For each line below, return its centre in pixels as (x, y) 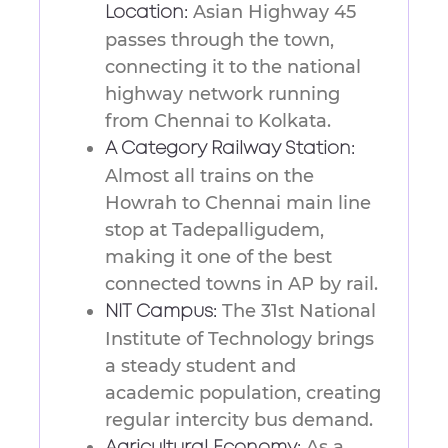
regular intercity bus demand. (239, 420)
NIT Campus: (161, 312)
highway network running (222, 94)
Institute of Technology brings (239, 339)
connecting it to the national (233, 67)
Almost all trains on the (209, 176)
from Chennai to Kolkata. (218, 121)
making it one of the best (218, 257)
